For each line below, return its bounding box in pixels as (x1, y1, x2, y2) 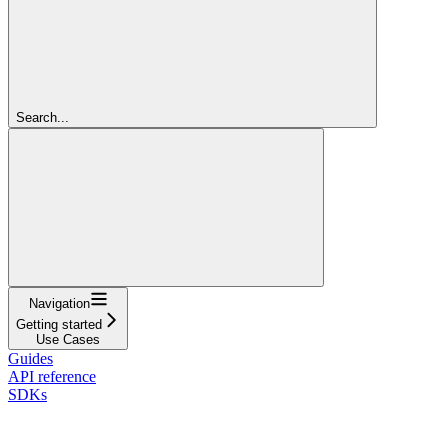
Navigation (28, 295, 90, 311)
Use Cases (36, 331, 100, 347)
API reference (8, 367, 96, 385)
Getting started (16, 316, 102, 332)
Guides (8, 349, 53, 367)
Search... (16, 109, 69, 125)
